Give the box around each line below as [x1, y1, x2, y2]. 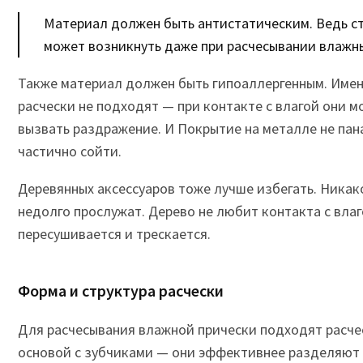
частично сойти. [18, 142, 122, 160]
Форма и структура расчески [18, 280, 224, 301]
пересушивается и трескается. [18, 224, 211, 243]
